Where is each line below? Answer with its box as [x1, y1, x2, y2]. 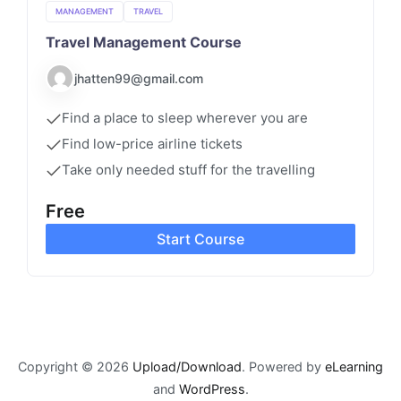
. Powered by [242, 359, 325, 375]
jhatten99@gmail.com [74, 70, 203, 86]
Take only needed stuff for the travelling [62, 161, 315, 179]
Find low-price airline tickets [62, 135, 243, 153]
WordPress [178, 381, 245, 397]
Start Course [157, 230, 244, 249]
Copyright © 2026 [18, 359, 132, 375]
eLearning [325, 359, 383, 375]
